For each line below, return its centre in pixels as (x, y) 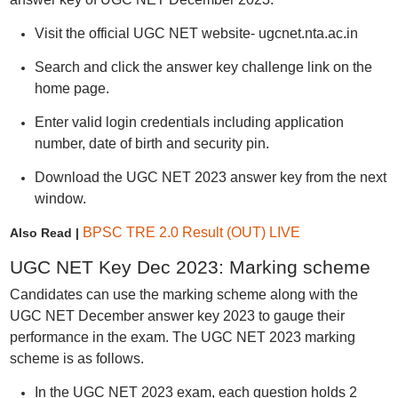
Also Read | (46, 233)
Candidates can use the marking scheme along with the (183, 295)
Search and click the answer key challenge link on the (203, 67)
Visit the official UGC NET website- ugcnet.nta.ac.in (196, 33)
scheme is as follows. (76, 358)
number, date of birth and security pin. (151, 143)
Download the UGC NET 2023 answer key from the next (210, 177)
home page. (72, 88)
